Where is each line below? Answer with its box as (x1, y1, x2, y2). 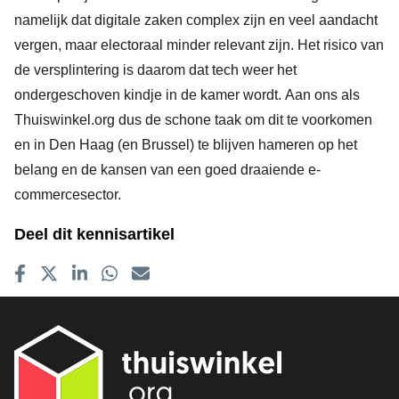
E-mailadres (130, 284, 225, 304)
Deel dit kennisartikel (14, 225, 175, 243)
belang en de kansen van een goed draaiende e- (14, 162, 321, 177)
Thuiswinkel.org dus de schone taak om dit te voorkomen (14, 112, 372, 127)
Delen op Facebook (13, 284, 167, 304)
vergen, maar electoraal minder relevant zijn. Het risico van (14, 37, 384, 53)
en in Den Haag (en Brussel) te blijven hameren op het (14, 137, 357, 152)
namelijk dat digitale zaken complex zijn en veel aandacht (14, 12, 378, 28)
